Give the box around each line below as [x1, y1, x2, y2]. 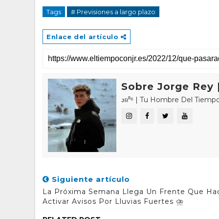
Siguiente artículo [49, 175, 130, 184]
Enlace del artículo [46, 33, 121, 41]
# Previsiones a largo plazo [71, 8, 155, 16]
